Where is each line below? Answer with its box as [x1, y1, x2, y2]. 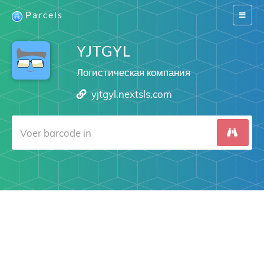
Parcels [25, 9, 63, 20]
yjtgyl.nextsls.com [91, 88, 173, 100]
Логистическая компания [76, 66, 190, 78]
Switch [239, 10, 259, 19]
